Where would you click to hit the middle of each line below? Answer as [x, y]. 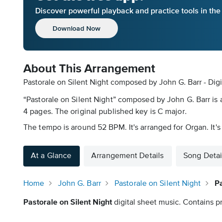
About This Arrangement [89, 69]
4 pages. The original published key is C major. [105, 112]
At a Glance [51, 156]
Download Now [77, 28]
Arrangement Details [128, 156]
